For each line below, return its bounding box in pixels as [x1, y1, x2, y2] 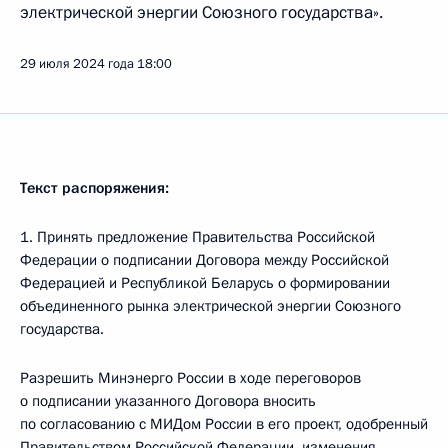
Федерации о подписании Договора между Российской [20, 250, 389, 270]
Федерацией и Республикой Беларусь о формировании [20, 273, 390, 293]
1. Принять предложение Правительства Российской [20, 227, 375, 247]
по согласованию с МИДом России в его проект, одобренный [20, 414, 428, 434]
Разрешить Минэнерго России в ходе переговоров [20, 368, 361, 388]
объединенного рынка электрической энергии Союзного [20, 296, 401, 316]
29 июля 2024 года [20, 55, 134, 73]
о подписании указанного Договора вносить [20, 391, 316, 411]
